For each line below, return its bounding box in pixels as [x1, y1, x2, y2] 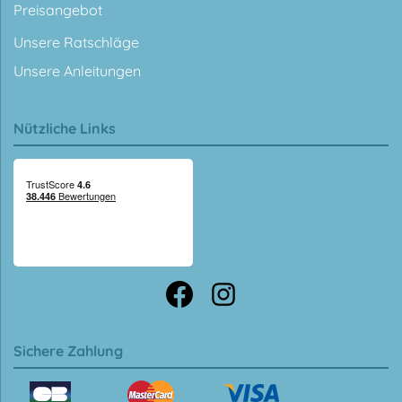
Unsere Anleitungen [13, 61, 141, 80]
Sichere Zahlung [13, 341, 123, 360]
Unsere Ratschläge [13, 32, 139, 51]
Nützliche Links [13, 118, 116, 137]
